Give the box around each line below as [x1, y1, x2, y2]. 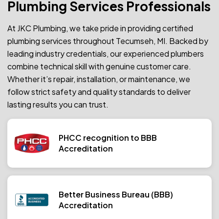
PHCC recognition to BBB [59, 132, 157, 143]
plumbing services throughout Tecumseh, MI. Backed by [7, 35, 208, 46]
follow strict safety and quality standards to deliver [7, 86, 191, 97]
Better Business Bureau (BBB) [59, 189, 173, 199]
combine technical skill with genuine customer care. [7, 61, 191, 71]
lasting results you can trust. [7, 99, 109, 109]
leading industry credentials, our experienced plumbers [7, 48, 204, 59]
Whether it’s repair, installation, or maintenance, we [7, 73, 190, 84]
